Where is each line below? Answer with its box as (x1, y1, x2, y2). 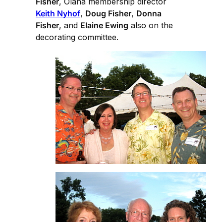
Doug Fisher (85, 8, 131, 19)
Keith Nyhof (36, 8, 80, 19)
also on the (128, 20, 173, 31)
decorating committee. (36, 32, 118, 43)
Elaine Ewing (80, 20, 128, 31)
